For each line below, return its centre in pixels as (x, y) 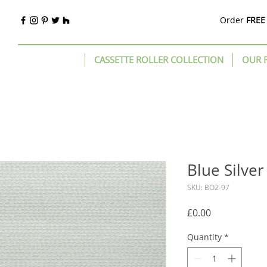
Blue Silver (226, 170)
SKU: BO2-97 (208, 187)
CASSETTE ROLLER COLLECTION (159, 60)
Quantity (204, 237)
